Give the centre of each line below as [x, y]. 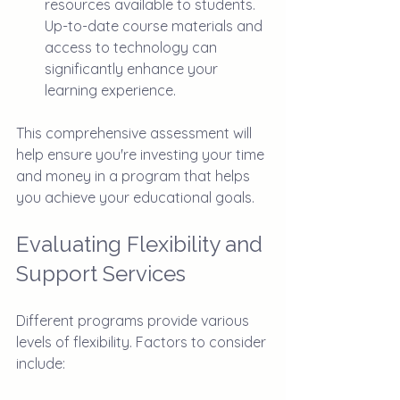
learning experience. [110, 91]
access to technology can [133, 48]
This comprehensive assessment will [136, 133]
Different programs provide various [134, 321]
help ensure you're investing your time [142, 155]
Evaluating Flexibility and [142, 245]
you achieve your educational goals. [135, 198]
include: [41, 364]
